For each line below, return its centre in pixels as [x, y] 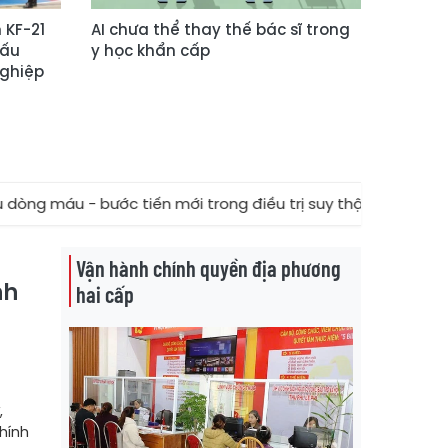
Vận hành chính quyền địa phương [208, 268]
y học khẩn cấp [150, 50]
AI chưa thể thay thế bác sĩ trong [220, 29]
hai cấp [105, 294]
